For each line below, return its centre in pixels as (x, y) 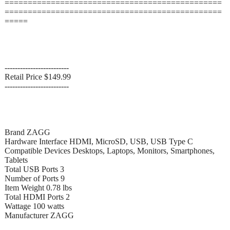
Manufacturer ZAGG (39, 215)
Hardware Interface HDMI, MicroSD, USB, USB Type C (99, 141)
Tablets (16, 160)
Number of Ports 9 (35, 178)
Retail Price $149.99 (38, 76)
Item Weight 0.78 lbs (38, 187)
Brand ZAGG (27, 132)
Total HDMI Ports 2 (37, 197)
